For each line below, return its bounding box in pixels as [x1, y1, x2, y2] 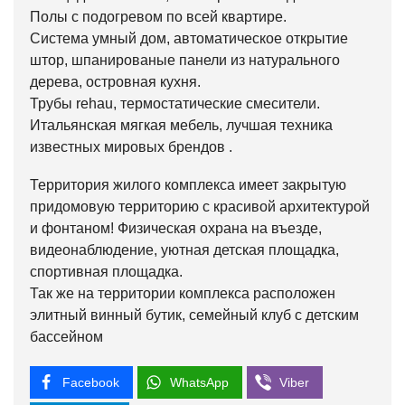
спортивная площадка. [30, 264, 183, 280]
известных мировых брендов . [30, 139, 232, 155]
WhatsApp [170, 375, 229, 391]
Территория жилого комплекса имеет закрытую [30, 177, 346, 193]
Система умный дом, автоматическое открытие [30, 31, 348, 47]
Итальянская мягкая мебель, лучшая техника [30, 118, 333, 134]
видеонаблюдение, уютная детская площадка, [30, 242, 339, 259]
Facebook [62, 375, 119, 391]
